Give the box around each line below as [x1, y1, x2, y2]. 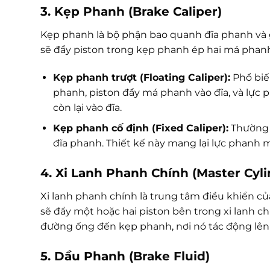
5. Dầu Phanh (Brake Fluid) [40, 248, 210, 263]
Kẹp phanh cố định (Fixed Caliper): [52, 122, 228, 134]
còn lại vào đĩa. [52, 101, 122, 113]
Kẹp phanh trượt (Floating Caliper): [52, 71, 230, 83]
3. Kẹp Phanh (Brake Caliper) [40, 4, 222, 19]
